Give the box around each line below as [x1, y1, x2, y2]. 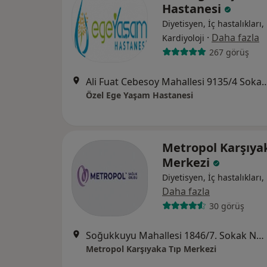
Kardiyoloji [162, 32, 204, 44]
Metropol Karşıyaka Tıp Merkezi [86, 243, 216, 254]
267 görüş [209, 46, 249, 58]
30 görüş [209, 200, 244, 212]
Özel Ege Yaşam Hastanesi [86, 89, 193, 101]
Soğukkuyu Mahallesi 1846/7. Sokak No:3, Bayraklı [256, 229, 264, 242]
